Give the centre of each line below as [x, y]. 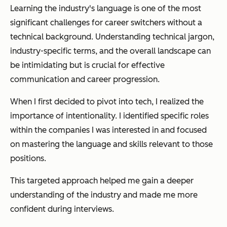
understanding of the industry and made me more [104, 195]
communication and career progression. [85, 80]
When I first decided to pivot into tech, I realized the [107, 102]
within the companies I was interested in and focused [108, 130]
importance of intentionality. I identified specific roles [109, 116]
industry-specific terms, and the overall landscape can [110, 51]
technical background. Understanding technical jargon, [112, 37]
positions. [28, 159]
